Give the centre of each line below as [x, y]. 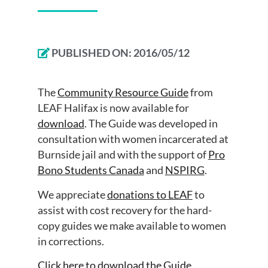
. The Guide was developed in [151, 124]
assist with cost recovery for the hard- [124, 210]
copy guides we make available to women [132, 225]
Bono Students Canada [91, 170]
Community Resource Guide [123, 92]
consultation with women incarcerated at [133, 139]
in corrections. [71, 241]
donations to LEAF [150, 194]
